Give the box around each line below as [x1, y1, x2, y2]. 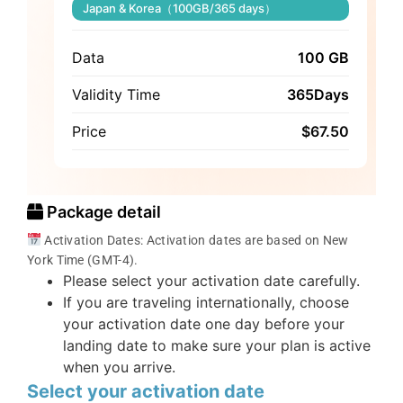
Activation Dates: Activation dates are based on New [40, 232, 349, 247]
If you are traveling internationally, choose [63, 292, 349, 311]
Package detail [43, 201, 161, 221]
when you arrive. [63, 357, 175, 376]
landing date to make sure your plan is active [63, 336, 371, 354]
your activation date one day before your [63, 314, 345, 333]
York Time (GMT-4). [27, 252, 139, 267]
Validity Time [72, 85, 160, 103]
